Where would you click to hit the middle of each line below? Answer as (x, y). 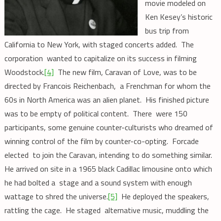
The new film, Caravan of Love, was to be (125, 72)
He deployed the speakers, (163, 197)
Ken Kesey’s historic (179, 17)
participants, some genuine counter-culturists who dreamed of (109, 128)
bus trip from (167, 31)
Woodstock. (24, 72)
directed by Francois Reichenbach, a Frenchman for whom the (107, 86)
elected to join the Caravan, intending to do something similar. (109, 155)
